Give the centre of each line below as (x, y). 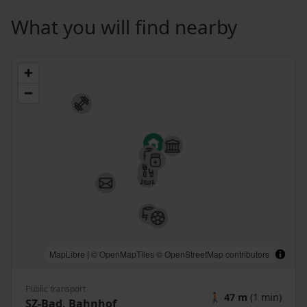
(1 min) (265, 297)
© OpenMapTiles (123, 254)
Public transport (56, 288)
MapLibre (67, 254)
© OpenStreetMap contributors (213, 254)
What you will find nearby (124, 27)
